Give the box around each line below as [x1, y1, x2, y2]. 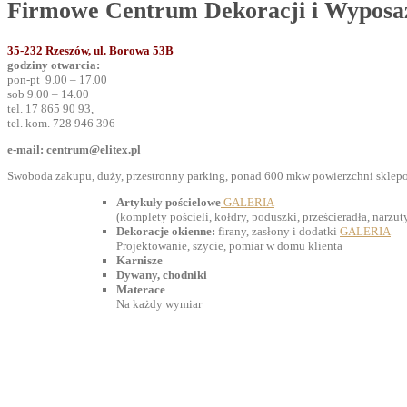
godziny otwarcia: [7, 58, 100, 73]
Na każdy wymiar [116, 297, 202, 312]
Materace [116, 283, 165, 297]
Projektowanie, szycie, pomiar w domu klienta [116, 239, 342, 253]
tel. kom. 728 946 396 [7, 116, 115, 131]
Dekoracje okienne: [116, 224, 215, 239]
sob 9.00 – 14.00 [7, 87, 89, 102]
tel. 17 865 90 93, [7, 102, 94, 116]
